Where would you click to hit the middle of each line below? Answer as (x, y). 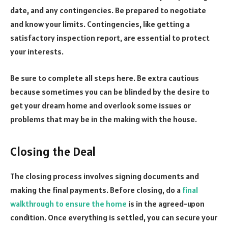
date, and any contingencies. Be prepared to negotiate (108, 10)
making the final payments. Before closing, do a (96, 190)
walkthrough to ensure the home (68, 204)
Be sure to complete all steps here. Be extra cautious (105, 78)
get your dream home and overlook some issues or (101, 105)
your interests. (38, 52)
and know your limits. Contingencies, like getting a (100, 24)
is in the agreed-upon (166, 204)
